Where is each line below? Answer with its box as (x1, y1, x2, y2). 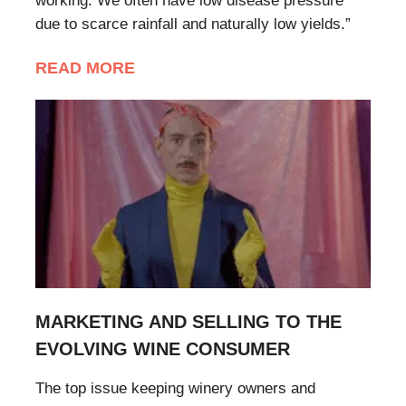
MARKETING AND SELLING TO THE (35, 311, 342, 332)
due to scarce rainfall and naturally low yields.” (35, 14, 351, 33)
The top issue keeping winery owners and (35, 379, 315, 397)
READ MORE (35, 58, 135, 77)
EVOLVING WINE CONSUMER (35, 338, 290, 359)
